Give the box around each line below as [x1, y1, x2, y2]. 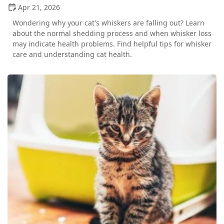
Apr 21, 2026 [18, 2, 60, 12]
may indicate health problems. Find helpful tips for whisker [12, 39, 211, 49]
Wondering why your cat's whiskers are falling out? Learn [12, 18, 204, 28]
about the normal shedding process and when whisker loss [12, 28, 211, 38]
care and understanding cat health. [12, 49, 132, 59]
